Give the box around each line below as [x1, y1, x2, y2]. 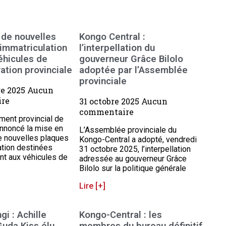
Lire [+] [79, 181, 106, 191]
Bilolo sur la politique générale [79, 163, 187, 174]
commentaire [79, 106, 134, 118]
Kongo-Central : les [79, 209, 162, 221]
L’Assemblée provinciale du [79, 125, 177, 135]
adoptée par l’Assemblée [79, 64, 188, 76]
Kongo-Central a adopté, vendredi [79, 135, 197, 145]
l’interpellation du [79, 42, 155, 53]
